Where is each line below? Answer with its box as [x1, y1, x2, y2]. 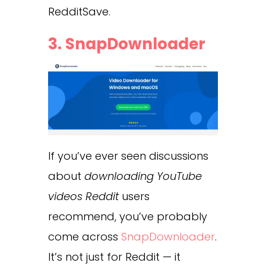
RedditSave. [47, 4, 110, 20]
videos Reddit [47, 188, 119, 204]
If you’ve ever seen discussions [47, 148, 208, 163]
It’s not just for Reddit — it [47, 249, 180, 264]
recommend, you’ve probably [47, 208, 207, 224]
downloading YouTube [84, 168, 202, 183]
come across [47, 229, 118, 244]
